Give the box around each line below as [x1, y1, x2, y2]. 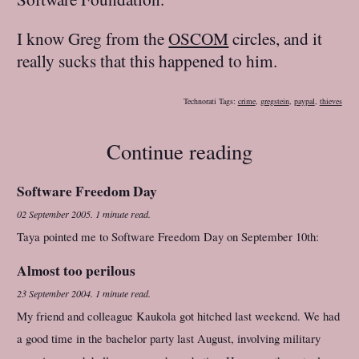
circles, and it [228, 26, 323, 50]
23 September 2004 [17, 287, 91, 301]
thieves [319, 95, 342, 107]
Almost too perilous [17, 260, 136, 281]
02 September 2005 [17, 208, 91, 221]
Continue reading [107, 137, 252, 166]
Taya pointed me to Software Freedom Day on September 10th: [17, 228, 320, 245]
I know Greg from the [17, 26, 169, 50]
